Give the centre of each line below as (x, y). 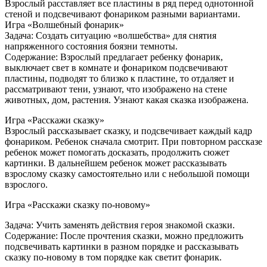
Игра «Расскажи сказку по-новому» (77, 205)
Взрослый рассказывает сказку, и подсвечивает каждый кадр (128, 131)
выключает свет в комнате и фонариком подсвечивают (116, 68)
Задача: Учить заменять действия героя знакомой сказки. (120, 225)
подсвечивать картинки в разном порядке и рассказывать (122, 246)
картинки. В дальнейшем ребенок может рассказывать (116, 163)
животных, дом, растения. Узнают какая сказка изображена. (127, 100)
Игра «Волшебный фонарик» (64, 25)
